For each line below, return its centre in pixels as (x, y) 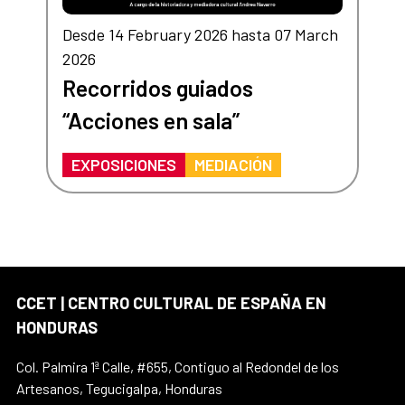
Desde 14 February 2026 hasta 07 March (200, 35)
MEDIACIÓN (233, 165)
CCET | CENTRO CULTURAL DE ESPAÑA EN (171, 303)
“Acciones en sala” (151, 121)
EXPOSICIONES (123, 165)
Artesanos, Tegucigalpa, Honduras (119, 389)
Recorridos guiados (157, 88)
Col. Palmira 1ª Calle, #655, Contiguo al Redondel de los (178, 367)
